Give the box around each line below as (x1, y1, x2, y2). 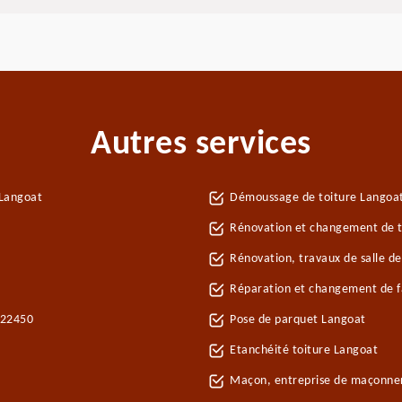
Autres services (91, 127, 311, 162)
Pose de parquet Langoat (230, 313, 366, 327)
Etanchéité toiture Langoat (230, 344, 378, 357)
